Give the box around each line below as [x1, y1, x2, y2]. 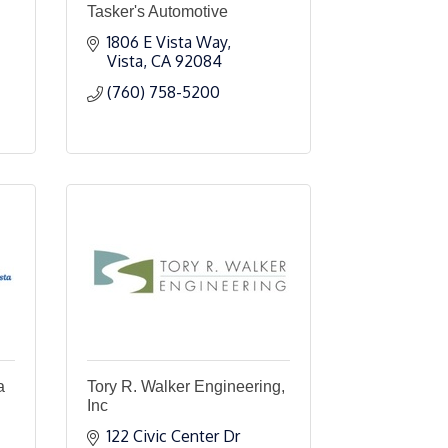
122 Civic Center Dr [107, 426, 240, 446]
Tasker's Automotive [87, 3, 228, 20]
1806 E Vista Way [107, 32, 227, 52]
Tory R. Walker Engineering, [87, 378, 285, 395]
